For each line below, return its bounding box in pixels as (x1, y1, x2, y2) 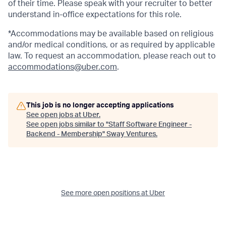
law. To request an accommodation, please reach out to (8, 52, 216, 60)
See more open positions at (61, 190, 149, 197)
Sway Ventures (106, 131, 156, 138)
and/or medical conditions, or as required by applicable (8, 41, 215, 49)
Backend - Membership (26, 131, 102, 138)
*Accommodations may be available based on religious (8, 30, 213, 38)
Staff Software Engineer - (108, 121, 192, 128)
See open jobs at (26, 111, 83, 119)
